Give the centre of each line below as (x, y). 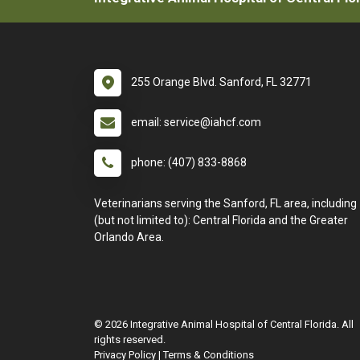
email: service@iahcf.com (196, 122)
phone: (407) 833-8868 (189, 162)
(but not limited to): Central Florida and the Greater (221, 220)
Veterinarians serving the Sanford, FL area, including (225, 203)
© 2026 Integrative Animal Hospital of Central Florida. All (224, 324)
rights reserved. (130, 340)
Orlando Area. (129, 237)
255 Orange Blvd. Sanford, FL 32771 (221, 82)
